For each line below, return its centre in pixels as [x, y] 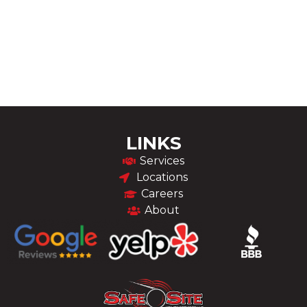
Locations [162, 177]
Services [162, 161]
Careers [162, 194]
